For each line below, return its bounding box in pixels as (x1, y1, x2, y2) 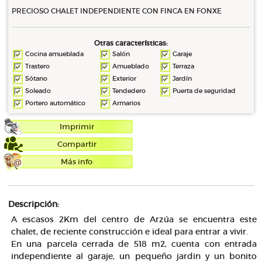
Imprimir (59, 122, 94, 132)
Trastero (25, 62, 50, 70)
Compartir (57, 140, 96, 149)
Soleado (25, 87, 51, 95)
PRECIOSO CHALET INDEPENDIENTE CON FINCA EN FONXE (12, 6, 222, 15)
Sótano (25, 74, 47, 82)
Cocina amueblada (25, 50, 84, 58)
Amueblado (112, 62, 149, 70)
